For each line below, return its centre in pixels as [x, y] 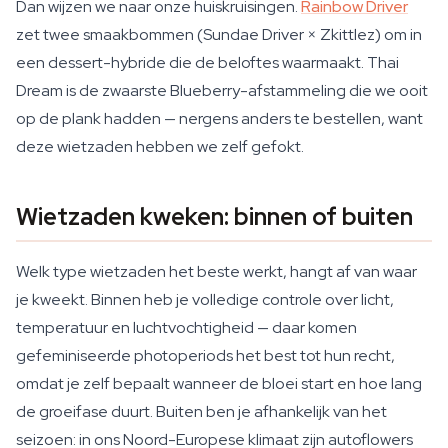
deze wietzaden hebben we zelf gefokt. [160, 146]
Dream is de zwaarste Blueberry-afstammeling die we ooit [222, 90]
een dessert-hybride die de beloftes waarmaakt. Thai [207, 62]
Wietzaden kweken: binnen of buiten [214, 216]
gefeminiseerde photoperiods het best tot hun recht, [205, 355]
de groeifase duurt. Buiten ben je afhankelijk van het [201, 411]
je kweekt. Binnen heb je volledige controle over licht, [205, 299]
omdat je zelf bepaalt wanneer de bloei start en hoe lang [219, 383]
